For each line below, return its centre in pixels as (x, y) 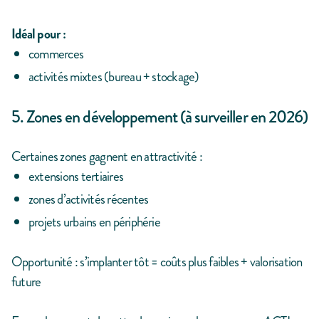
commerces (56, 54)
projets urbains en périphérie (94, 222)
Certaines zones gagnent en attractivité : (107, 157)
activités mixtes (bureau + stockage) (114, 77)
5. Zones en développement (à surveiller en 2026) (159, 117)
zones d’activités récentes (89, 199)
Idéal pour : (38, 34)
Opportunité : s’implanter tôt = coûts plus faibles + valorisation (157, 262)
